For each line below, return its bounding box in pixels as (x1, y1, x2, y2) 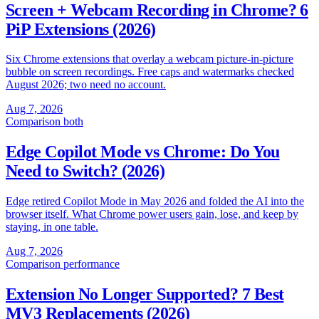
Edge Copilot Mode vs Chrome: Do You (6, 142, 280, 162)
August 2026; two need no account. (6, 78, 166, 91)
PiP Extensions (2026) (6, 19, 156, 38)
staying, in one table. (6, 221, 98, 234)
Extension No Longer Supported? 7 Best (6, 285, 284, 304)
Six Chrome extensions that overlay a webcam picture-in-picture (6, 53, 293, 66)
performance (63, 258, 120, 271)
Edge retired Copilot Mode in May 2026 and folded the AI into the (6, 195, 304, 208)
